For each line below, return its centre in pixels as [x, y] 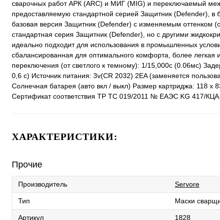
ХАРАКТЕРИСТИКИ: [65, 137]
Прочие [27, 165]
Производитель [43, 184]
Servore [187, 184]
